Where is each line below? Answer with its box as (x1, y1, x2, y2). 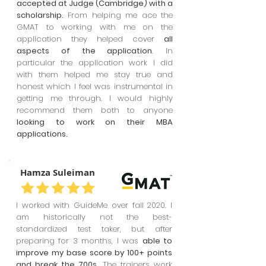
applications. (17, 128, 68, 140)
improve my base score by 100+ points (16, 247, 172, 258)
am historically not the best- (16, 211, 172, 223)
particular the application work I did (17, 57, 173, 68)
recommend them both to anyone (17, 104, 173, 116)
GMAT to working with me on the (17, 21, 173, 33)
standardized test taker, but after (16, 223, 172, 235)
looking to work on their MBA (17, 116, 173, 128)
